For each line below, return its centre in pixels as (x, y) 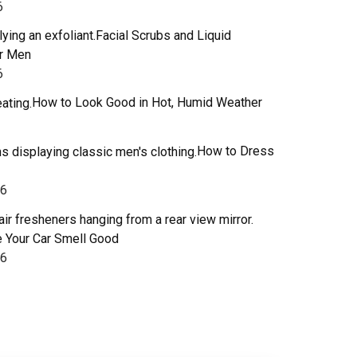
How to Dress (235, 151)
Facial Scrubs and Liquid (163, 35)
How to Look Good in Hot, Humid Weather (147, 103)
